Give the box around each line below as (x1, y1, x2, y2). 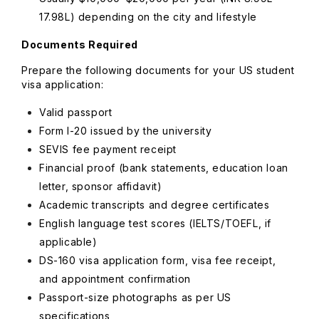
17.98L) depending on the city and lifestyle (39, 11, 261, 23)
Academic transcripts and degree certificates (39, 199, 273, 211)
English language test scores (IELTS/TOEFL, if (39, 217, 272, 229)
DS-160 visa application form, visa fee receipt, (39, 254, 276, 266)
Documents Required (21, 38, 138, 51)
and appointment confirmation (39, 273, 194, 285)
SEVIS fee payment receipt (39, 143, 180, 155)
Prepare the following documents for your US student (21, 64, 295, 76)
